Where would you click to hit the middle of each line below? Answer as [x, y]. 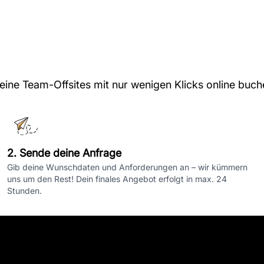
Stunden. [24, 191]
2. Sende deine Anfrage [64, 153]
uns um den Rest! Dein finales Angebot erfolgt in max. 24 [117, 179]
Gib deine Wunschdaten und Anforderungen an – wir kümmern [127, 167]
